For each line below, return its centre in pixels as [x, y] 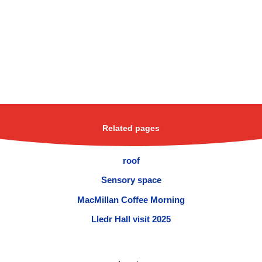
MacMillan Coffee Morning [131, 199]
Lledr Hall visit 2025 [131, 219]
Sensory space [131, 180]
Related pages [131, 128]
